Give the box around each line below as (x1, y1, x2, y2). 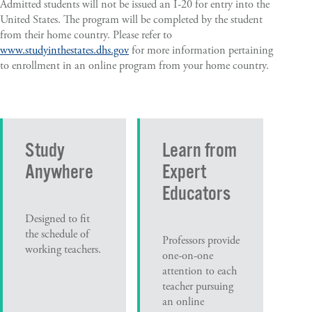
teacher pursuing (162, 279, 234, 295)
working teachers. (25, 242, 101, 258)
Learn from (162, 138, 237, 164)
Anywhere (25, 159, 93, 185)
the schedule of (25, 227, 89, 242)
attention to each (162, 264, 237, 279)
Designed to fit (25, 212, 90, 227)
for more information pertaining (129, 42, 273, 58)
